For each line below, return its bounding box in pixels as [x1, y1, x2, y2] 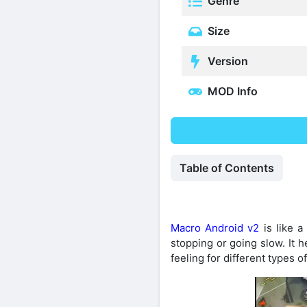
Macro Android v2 [171, 221, 260, 235]
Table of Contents [180, 161, 274, 175]
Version [205, 53, 248, 68]
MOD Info [205, 84, 258, 98]
